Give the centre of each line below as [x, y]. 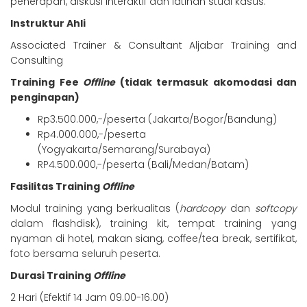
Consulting [37, 61]
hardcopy [203, 209]
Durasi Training [52, 276]
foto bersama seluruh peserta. [85, 254]
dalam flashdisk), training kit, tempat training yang [153, 224]
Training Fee [47, 83]
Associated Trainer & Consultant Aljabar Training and [153, 46]
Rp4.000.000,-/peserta [92, 135]
